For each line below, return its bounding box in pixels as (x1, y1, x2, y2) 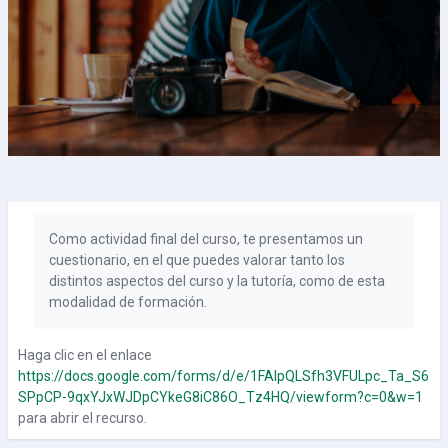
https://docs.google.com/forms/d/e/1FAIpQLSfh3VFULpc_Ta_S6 (18, 368, 429, 384)
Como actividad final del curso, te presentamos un (49, 231, 363, 247)
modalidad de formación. (49, 294, 207, 310)
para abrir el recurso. (18, 410, 147, 426)
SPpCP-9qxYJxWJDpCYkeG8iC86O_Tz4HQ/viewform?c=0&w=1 (18, 389, 423, 405)
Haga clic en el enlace (18, 347, 152, 363)
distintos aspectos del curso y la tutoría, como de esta (49, 273, 385, 289)
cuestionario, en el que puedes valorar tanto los (49, 252, 345, 268)
